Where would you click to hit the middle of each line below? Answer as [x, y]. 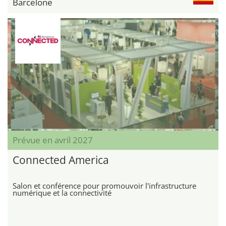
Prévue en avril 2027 [53, 140]
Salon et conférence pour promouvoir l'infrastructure [104, 185]
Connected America [61, 160]
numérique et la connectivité [62, 192]
